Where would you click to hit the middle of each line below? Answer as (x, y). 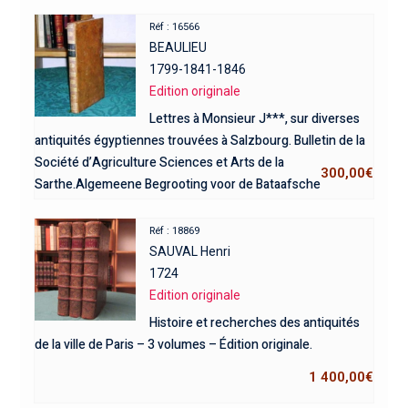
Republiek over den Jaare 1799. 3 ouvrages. (157, 207)
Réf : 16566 (175, 27)
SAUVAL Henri (190, 252)
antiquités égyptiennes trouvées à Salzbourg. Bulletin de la (199, 141)
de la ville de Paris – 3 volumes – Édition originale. (173, 345)
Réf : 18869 (175, 231)
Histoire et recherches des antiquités (255, 323)
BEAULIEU (178, 48)
